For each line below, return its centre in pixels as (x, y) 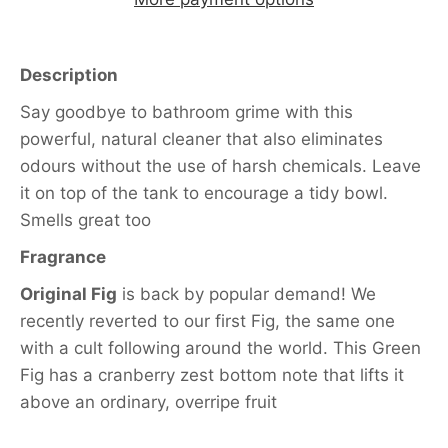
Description (69, 74)
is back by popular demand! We (246, 293)
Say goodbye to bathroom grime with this (186, 111)
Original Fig (68, 293)
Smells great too (85, 219)
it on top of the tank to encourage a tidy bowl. (204, 192)
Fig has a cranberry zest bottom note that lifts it (212, 374)
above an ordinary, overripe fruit (148, 401)
